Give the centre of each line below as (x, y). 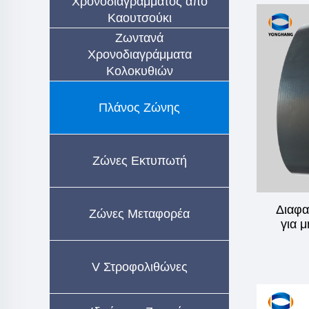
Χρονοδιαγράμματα (139, 54)
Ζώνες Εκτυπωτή (139, 161)
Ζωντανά (139, 38)
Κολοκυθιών (139, 71)
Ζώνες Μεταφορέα (139, 214)
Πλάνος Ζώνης (139, 108)
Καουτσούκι (139, 18)
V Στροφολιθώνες (139, 267)
